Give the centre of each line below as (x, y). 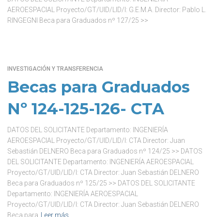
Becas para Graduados (99, 87)
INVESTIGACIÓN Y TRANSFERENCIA (55, 69)
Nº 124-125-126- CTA (86, 109)
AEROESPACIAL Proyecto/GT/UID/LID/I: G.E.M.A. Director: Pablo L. (107, 10)
